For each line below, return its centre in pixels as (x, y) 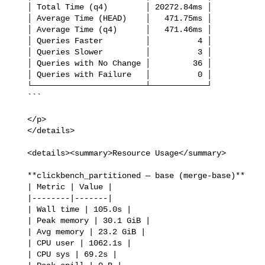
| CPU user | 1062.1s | (20, 243)
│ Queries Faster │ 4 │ (20, 41)
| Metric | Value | (20, 187)
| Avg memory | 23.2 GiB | (20, 232)
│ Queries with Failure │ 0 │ (20, 74)
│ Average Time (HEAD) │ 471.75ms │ (20, 18)
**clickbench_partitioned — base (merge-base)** (20, 175)
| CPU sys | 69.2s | (20, 254)
